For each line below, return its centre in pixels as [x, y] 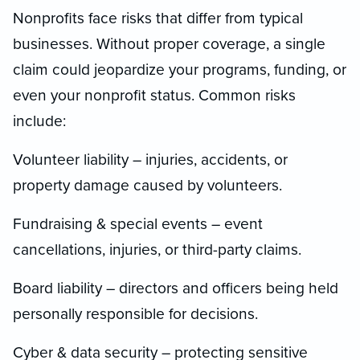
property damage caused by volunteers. [147, 185]
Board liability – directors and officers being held [176, 288]
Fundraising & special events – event [138, 223]
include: [39, 121]
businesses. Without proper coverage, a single [169, 43]
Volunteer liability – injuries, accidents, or [150, 159]
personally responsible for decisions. [135, 313]
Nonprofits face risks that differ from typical [158, 18]
